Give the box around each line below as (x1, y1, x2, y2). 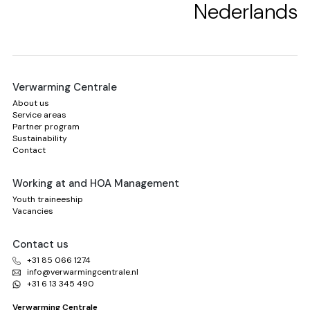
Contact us (12, 237, 69, 252)
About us (12, 98, 49, 109)
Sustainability (12, 133, 67, 145)
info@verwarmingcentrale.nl (27, 266, 138, 278)
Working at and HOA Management (12, 176, 179, 191)
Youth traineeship (12, 194, 83, 206)
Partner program (12, 121, 80, 133)
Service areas (12, 109, 66, 121)
